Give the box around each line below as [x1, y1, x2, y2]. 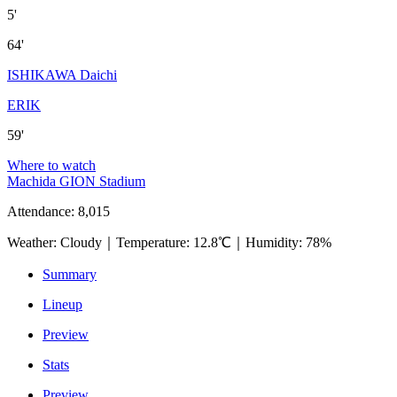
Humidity [245, 234, 299, 250]
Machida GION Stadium [7, 173, 145, 189]
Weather [7, 234, 53, 250]
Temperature [116, 234, 186, 250]
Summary [43, 266, 97, 282]
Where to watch [7, 157, 96, 173]
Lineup [43, 296, 82, 312]
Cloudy [60, 234, 102, 250]
